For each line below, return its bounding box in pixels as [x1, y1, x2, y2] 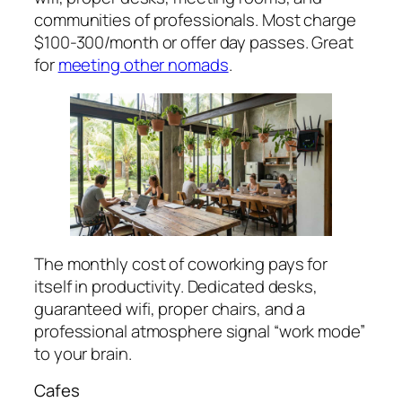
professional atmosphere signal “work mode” [34, 319, 365, 343]
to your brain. [34, 341, 132, 365]
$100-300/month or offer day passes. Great [34, 31, 354, 55]
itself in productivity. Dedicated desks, [34, 274, 318, 298]
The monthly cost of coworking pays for [34, 251, 328, 275]
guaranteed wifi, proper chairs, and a [34, 296, 306, 320]
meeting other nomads [57, 53, 229, 77]
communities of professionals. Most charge [34, 8, 356, 32]
